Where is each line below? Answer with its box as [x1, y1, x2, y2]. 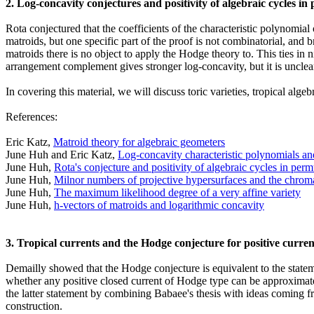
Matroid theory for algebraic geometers [53, 136, 225, 148]
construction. [6, 300, 62, 312]
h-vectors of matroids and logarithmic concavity [54, 199, 264, 211]
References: [6, 111, 57, 123]
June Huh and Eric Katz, [6, 149, 118, 161]
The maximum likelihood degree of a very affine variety [54, 186, 301, 198]
